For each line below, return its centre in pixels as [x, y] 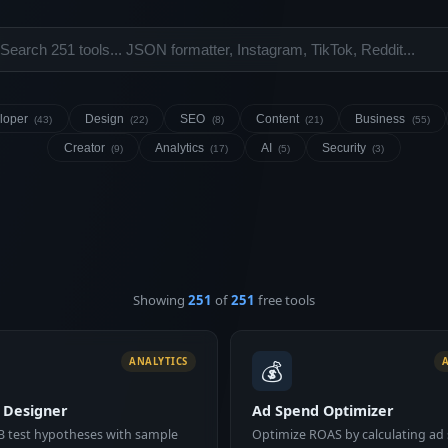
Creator [85, 147]
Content [278, 118]
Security [346, 147]
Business [382, 118]
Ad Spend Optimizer [323, 410]
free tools [285, 299]
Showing [160, 299]
